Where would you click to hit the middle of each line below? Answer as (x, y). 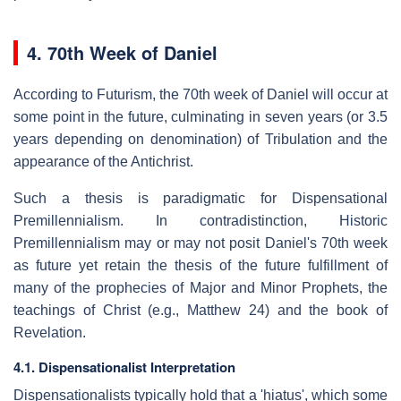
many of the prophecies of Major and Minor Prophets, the (200, 287)
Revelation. (50, 332)
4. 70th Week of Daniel (122, 52)
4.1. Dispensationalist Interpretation (124, 367)
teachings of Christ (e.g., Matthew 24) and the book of (200, 310)
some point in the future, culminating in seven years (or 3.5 (200, 116)
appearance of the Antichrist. (103, 161)
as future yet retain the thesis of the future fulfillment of (200, 265)
